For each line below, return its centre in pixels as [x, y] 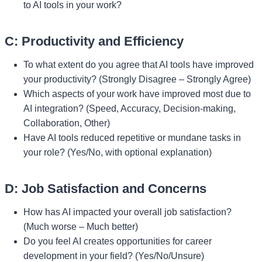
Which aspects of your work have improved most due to [137, 94]
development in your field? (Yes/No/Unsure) [114, 256]
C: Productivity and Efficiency [94, 41]
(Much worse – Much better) [81, 226]
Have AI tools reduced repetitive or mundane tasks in [132, 137]
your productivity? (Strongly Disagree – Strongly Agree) [137, 79]
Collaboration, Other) [67, 123]
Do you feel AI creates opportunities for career [118, 241]
